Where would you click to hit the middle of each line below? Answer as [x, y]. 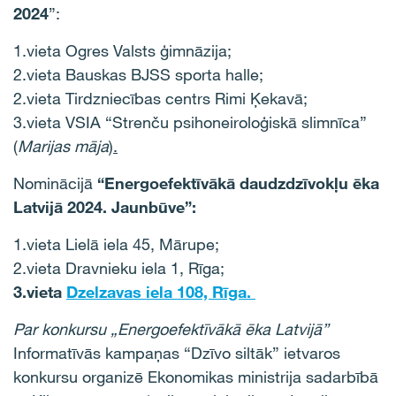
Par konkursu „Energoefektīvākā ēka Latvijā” [171, 329]
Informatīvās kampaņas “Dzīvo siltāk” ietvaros [177, 353]
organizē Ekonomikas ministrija [192, 377]
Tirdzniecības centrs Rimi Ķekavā [184, 98]
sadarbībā [342, 377]
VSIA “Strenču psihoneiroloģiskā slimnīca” [216, 122]
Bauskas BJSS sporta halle [162, 74]
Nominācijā [55, 183]
